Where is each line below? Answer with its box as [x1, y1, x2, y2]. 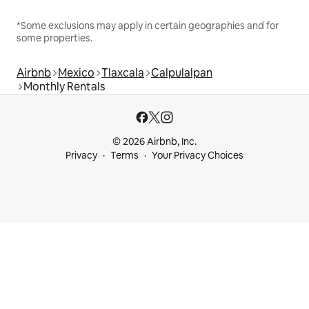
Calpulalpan [151, 66, 212, 81]
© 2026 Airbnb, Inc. [112, 135, 197, 148]
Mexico [58, 66, 94, 81]
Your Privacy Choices [152, 149, 243, 162]
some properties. [17, 32, 92, 45]
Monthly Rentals [23, 79, 105, 94]
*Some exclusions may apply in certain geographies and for [17, 19, 279, 32]
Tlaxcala [101, 66, 144, 81]
